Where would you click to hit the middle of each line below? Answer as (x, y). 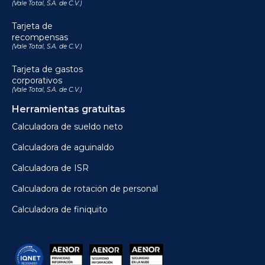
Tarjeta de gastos (47, 70)
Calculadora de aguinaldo (63, 148)
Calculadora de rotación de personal (85, 189)
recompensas (40, 38)
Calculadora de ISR (50, 168)
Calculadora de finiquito (60, 210)
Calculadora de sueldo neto (67, 127)
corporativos (37, 81)
